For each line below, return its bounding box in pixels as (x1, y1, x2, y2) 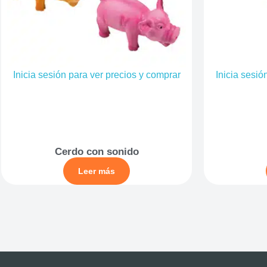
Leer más (78, 166, 115, 176)
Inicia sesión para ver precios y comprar (13, 70, 181, 80)
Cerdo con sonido (54, 145, 139, 157)
